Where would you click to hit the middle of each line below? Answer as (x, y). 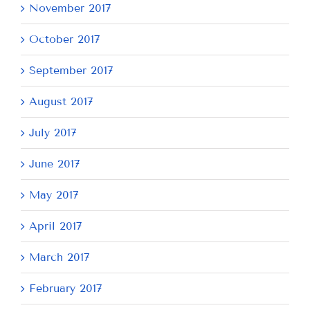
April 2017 (56, 226)
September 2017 (71, 70)
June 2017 (55, 163)
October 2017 (65, 39)
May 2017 (54, 194)
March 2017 (60, 257)
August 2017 (61, 101)
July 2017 (53, 132)
